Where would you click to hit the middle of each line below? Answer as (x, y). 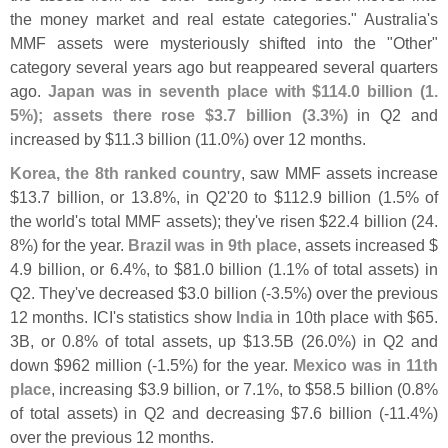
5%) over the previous (360, 292)
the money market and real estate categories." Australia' (220, 18)
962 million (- (110, 364)
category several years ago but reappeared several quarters (224, 66)
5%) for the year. (231, 364)
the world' (44, 220)
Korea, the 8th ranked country (125, 172)
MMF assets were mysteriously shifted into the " (201, 42)
